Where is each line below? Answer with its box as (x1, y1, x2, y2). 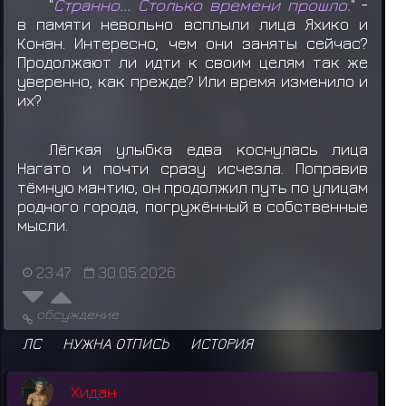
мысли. (16, 215, 68, 235)
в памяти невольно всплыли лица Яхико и (16, 14, 369, 34)
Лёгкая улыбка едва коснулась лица (49, 139, 369, 159)
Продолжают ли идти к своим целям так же (16, 53, 369, 72)
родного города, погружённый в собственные (16, 196, 369, 216)
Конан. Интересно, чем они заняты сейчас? (16, 34, 369, 53)
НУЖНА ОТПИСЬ (63, 333, 169, 353)
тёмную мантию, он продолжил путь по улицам (16, 177, 369, 197)
